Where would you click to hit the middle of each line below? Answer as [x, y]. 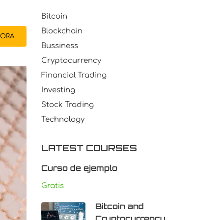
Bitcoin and [119, 206]
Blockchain [62, 31]
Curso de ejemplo [79, 168]
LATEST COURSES [89, 148]
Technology [63, 120]
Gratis [52, 186]
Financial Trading [74, 75]
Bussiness [59, 46]
